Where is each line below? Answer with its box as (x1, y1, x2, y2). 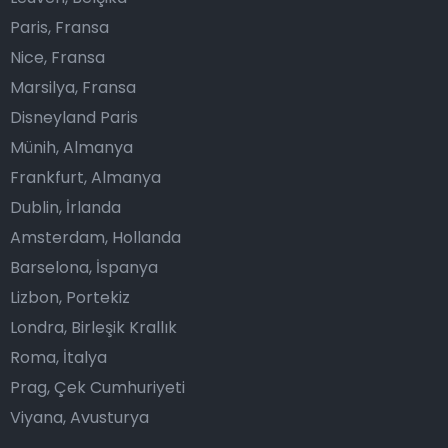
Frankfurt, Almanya (10, 166, 161, 189)
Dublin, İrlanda (10, 196, 121, 219)
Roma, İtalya (10, 346, 107, 369)
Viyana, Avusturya (10, 406, 149, 429)
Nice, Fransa (10, 46, 105, 69)
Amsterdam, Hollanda (10, 226, 181, 249)
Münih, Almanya (10, 136, 133, 159)
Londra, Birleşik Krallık (10, 316, 177, 339)
